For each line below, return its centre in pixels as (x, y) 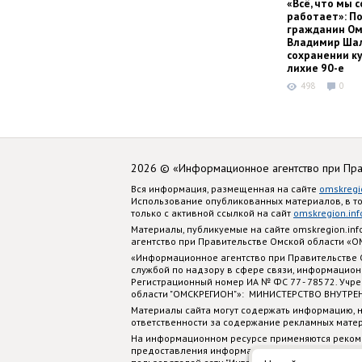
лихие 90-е (316, 68)
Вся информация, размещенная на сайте (225, 188)
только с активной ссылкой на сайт (212, 213)
